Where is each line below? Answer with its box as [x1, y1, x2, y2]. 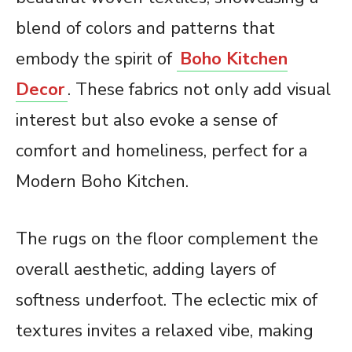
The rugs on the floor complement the [16, 226, 318, 251]
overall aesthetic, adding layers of [16, 257, 276, 281]
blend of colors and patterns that [16, 16, 275, 40]
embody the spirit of [16, 46, 177, 71]
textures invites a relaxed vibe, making [16, 318, 313, 343]
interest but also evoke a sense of [16, 108, 277, 132]
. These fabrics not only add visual [67, 77, 331, 101]
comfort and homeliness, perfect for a [16, 138, 307, 163]
